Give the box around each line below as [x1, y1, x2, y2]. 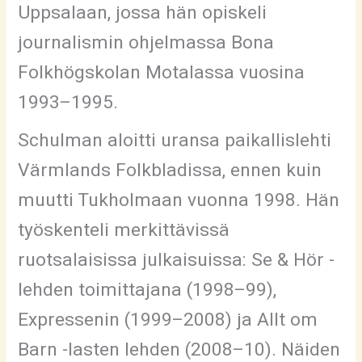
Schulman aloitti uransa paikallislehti [17, 127, 331, 154]
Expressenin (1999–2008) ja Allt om [17, 306, 318, 334]
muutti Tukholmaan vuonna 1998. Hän [17, 187, 339, 214]
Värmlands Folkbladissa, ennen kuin [17, 157, 322, 184]
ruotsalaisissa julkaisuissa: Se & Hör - [17, 246, 335, 274]
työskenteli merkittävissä [17, 217, 229, 244]
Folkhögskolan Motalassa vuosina [17, 59, 305, 86]
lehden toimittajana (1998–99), [17, 276, 276, 304]
